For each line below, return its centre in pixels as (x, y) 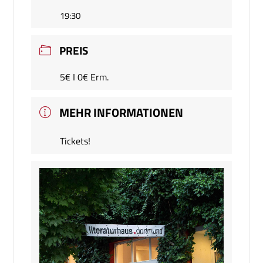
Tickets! (75, 141)
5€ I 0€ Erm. (85, 77)
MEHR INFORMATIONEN (122, 112)
